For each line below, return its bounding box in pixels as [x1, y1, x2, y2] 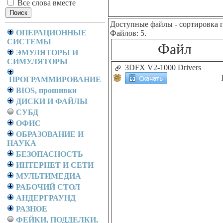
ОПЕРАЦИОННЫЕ [16, 28, 87, 37]
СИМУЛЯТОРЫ [7, 57, 68, 66]
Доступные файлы [110, 20, 173, 28]
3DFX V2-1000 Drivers [125, 63, 201, 72]
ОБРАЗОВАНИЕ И [16, 130, 84, 138]
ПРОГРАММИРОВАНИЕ [9, 75, 101, 84]
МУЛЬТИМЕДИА [16, 172, 81, 180]
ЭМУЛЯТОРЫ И [16, 48, 78, 57]
